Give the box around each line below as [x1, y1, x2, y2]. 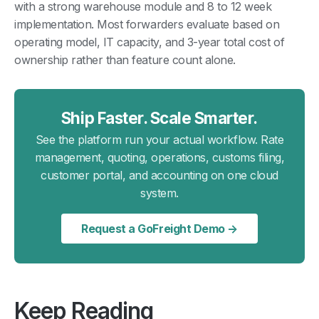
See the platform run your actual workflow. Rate [35, 132, 284, 147]
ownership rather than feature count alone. [14, 52, 236, 67]
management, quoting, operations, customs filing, [34, 150, 285, 164]
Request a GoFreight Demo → [81, 221, 238, 236]
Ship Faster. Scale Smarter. [61, 108, 258, 127]
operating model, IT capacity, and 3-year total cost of [14, 34, 285, 49]
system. [140, 185, 179, 200]
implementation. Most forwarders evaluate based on [14, 16, 280, 31]
